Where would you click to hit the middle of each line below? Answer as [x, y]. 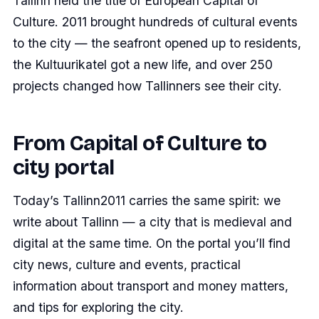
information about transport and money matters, [151, 286]
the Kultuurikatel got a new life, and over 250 [143, 64]
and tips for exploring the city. [98, 307]
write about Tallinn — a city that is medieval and [152, 221]
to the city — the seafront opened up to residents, [157, 43]
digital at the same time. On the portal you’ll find [152, 243]
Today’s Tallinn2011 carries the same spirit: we [147, 200]
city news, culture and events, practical [127, 264]
